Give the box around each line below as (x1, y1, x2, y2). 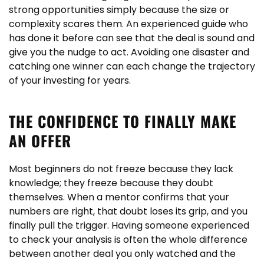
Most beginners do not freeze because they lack (9, 162, 233, 176)
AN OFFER (9, 130, 71, 151)
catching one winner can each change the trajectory (9, 60, 255, 73)
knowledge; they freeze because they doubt (9, 176, 213, 190)
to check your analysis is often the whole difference (9, 233, 247, 246)
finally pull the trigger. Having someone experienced (9, 219, 249, 232)
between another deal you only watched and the (9, 247, 236, 260)
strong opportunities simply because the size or (9, 3, 229, 16)
